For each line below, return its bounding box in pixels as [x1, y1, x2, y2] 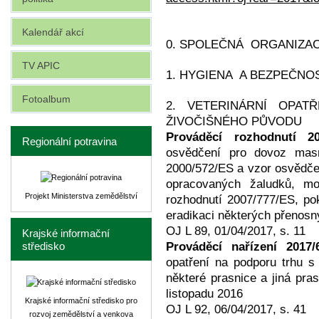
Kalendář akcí [22, 26, 84, 38]
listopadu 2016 [166, 287, 243, 300]
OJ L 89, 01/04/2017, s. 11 [166, 224, 305, 238]
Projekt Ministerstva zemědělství [25, 192, 137, 200]
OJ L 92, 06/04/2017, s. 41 [166, 303, 306, 316]
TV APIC [22, 60, 60, 71]
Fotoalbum [22, 93, 70, 105]
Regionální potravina [22, 136, 117, 147]
